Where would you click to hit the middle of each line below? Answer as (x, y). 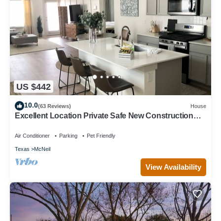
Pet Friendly (101, 136)
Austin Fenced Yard (51, 125)
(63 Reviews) (55, 106)
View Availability (173, 167)
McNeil (42, 149)
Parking (68, 136)
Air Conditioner (32, 136)
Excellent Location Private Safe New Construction (104, 116)
